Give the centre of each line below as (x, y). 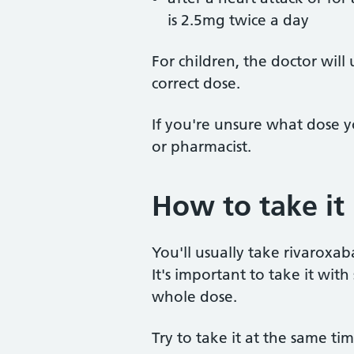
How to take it (248, 206)
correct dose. (196, 83)
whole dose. (194, 297)
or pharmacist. (201, 147)
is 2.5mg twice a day (238, 20)
